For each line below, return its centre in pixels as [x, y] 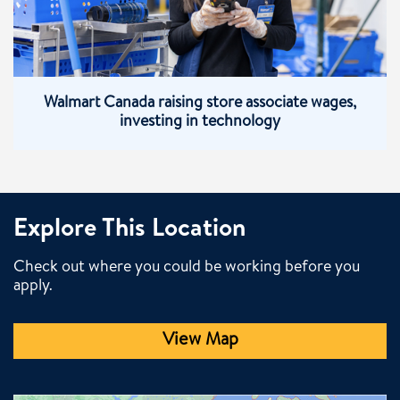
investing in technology [200, 122]
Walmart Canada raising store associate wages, [200, 103]
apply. [33, 286]
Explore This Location [129, 230]
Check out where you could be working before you [187, 267]
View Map [200, 341]
